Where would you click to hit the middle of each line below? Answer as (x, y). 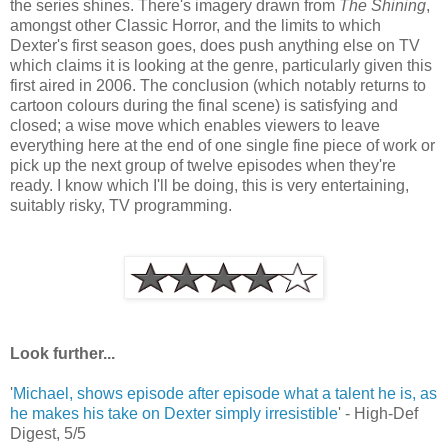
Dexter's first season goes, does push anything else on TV (215, 46)
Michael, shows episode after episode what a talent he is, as (225, 394)
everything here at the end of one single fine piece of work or (222, 146)
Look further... (62, 354)
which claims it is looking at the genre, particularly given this (221, 66)
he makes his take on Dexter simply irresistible (174, 414)
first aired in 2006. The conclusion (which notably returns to (218, 86)
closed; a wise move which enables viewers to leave (195, 126)
